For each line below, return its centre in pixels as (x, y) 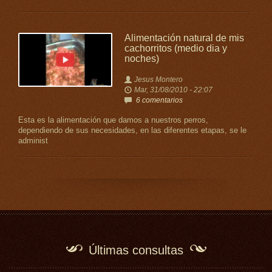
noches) (141, 59)
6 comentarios (159, 100)
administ (33, 141)
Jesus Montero (158, 80)
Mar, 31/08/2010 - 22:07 (173, 90)
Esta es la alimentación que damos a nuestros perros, (113, 120)
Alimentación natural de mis (184, 38)
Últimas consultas (136, 250)
